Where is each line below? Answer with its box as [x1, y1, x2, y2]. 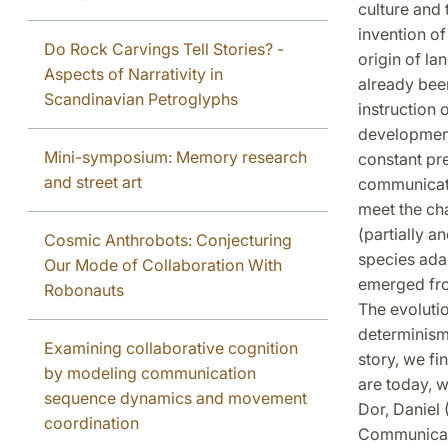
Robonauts [44, 279, 124, 300]
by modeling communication [44, 362, 256, 383]
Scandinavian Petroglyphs [44, 88, 238, 109]
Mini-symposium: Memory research [44, 146, 307, 167]
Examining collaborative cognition [44, 337, 298, 358]
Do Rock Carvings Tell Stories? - [44, 38, 284, 59]
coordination [44, 412, 139, 433]
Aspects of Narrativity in [44, 63, 223, 84]
